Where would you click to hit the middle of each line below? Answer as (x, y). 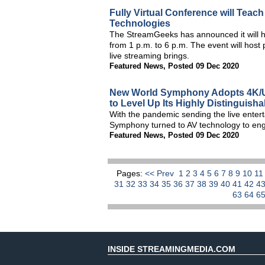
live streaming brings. (149, 56)
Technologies (140, 23)
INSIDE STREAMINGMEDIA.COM (172, 249)
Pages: (131, 173)
